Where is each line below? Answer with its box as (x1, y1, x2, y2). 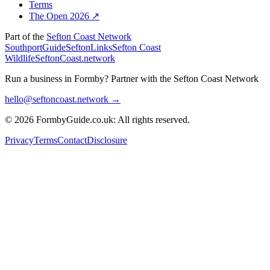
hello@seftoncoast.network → (5, 93, 121, 104)
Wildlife (5, 52, 35, 63)
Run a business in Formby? (5, 73, 108, 84)
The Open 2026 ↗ (29, 10, 99, 21)
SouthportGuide (5, 42, 66, 52)
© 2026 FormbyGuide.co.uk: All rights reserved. (5, 114, 190, 125)
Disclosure (87, 134, 127, 145)
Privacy (5, 134, 34, 145)
